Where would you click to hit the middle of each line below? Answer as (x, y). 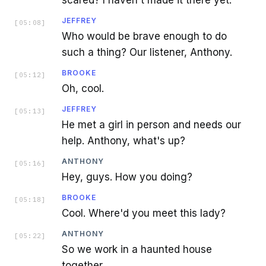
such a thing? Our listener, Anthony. (147, 52)
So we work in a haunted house (137, 249)
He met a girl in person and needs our (151, 124)
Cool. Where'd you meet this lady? (144, 213)
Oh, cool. (83, 88)
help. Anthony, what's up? (123, 140)
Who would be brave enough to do (144, 36)
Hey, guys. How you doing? (127, 177)
